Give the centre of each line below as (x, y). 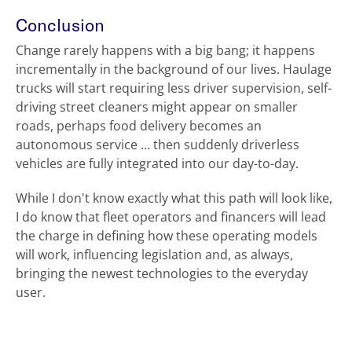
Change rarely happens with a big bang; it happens (165, 51)
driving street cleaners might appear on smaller (157, 107)
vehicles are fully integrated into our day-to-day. (159, 164)
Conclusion (62, 25)
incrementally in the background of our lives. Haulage (174, 70)
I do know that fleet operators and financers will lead (171, 217)
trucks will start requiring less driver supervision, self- (174, 88)
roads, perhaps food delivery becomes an (139, 126)
